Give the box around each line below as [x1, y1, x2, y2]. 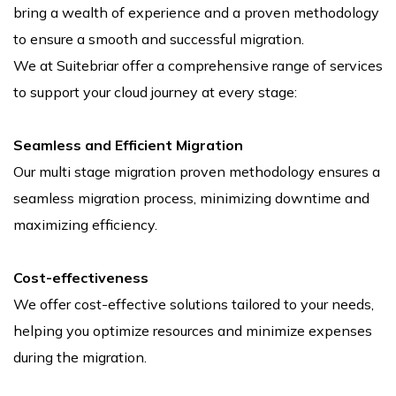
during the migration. [13, 348, 147, 367]
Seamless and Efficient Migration [13, 136, 243, 155]
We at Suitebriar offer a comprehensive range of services [13, 57, 383, 75]
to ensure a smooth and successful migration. [13, 30, 304, 49]
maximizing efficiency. [13, 216, 157, 234]
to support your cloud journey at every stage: [13, 83, 297, 102]
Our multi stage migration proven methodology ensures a [13, 163, 380, 181]
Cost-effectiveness [13, 269, 148, 287]
